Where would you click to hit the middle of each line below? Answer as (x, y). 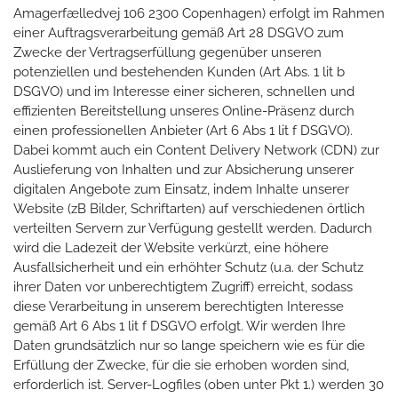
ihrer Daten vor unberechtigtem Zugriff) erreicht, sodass (183, 287)
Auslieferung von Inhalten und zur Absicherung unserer (183, 169)
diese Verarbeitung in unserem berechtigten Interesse (179, 306)
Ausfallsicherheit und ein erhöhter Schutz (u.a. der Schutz (188, 267)
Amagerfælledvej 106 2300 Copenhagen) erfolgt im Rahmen (199, 13)
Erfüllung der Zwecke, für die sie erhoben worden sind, (181, 365)
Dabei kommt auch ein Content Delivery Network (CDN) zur (196, 150)
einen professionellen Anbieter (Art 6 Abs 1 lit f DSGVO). (183, 130)
